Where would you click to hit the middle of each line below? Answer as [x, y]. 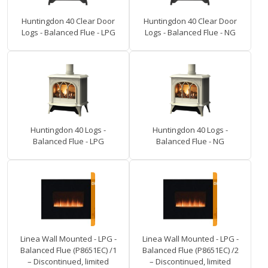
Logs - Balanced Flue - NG [190, 33]
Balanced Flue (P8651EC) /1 [68, 250]
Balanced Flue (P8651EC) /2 [190, 250]
